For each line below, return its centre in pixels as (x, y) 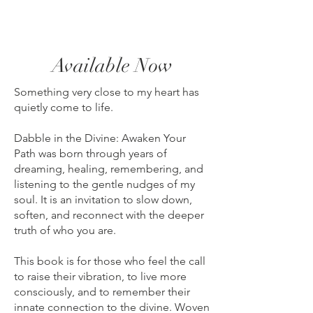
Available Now (112, 66)
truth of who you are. (65, 231)
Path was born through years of (90, 154)
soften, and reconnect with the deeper (109, 215)
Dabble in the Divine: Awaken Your (100, 138)
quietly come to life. (64, 108)
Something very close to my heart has (107, 92)
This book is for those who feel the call (110, 261)
